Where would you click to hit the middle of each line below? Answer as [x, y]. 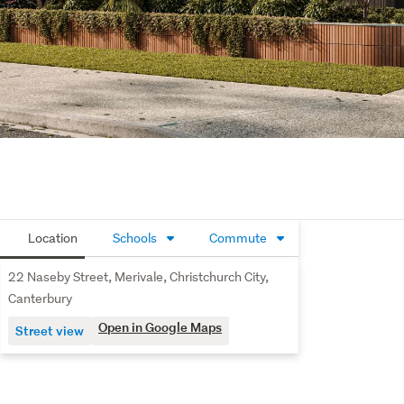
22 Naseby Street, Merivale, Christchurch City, [138, 277]
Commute [238, 238]
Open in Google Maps [160, 327]
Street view [50, 331]
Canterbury [40, 298]
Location [51, 238]
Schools [135, 238]
